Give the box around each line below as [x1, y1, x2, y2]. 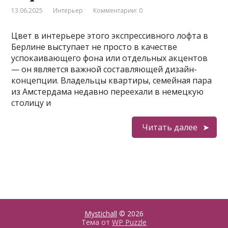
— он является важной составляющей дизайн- [11, 64, 197, 75]
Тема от [81, 217, 112, 227]
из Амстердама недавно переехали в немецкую [11, 86, 204, 97]
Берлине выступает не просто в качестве [11, 41, 178, 52]
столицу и [11, 97, 51, 108]
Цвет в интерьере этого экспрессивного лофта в [11, 30, 209, 41]
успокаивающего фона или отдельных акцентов [11, 52, 208, 64]
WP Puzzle [112, 217, 147, 227]
